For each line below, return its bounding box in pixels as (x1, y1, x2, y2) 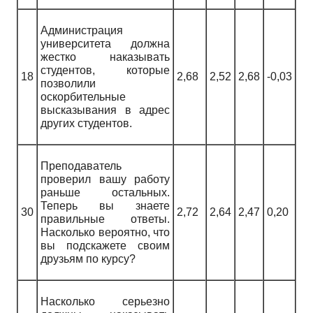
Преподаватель (41, 160, 122, 173)
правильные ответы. (41, 213, 170, 226)
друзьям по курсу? (41, 253, 136, 265)
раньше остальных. (41, 187, 170, 199)
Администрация (41, 24, 123, 37)
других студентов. (41, 117, 132, 130)
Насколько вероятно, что (41, 226, 170, 239)
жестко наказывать (41, 51, 170, 64)
